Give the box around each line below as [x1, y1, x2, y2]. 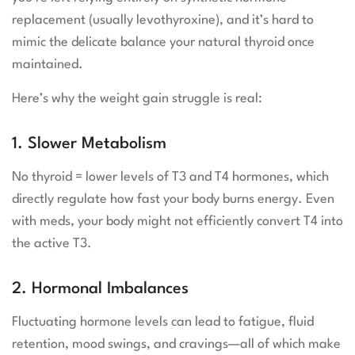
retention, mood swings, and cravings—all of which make [12, 338, 341, 352]
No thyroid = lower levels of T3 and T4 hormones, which [12, 170, 329, 185]
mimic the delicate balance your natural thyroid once [12, 36, 315, 50]
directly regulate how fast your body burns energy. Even [12, 193, 334, 207]
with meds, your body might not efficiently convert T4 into [12, 215, 343, 229]
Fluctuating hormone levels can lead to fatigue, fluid [12, 315, 314, 330]
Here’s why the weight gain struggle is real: [12, 92, 262, 106]
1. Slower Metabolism [12, 136, 166, 153]
